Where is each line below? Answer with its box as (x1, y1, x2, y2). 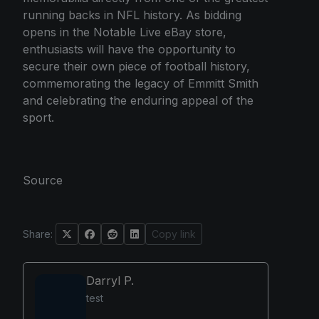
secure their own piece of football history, (23, 58, 250, 73)
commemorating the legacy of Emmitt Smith (23, 75, 258, 90)
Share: (23, 227, 53, 240)
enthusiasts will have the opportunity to (23, 41, 236, 56)
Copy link (152, 227, 196, 240)
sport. (23, 110, 54, 125)
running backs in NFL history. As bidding (23, 7, 241, 22)
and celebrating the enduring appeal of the (23, 93, 253, 108)
